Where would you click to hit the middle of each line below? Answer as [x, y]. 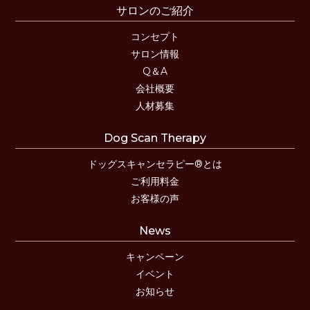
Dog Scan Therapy [155, 138]
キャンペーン [155, 256]
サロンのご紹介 [155, 10]
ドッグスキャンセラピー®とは [155, 164]
